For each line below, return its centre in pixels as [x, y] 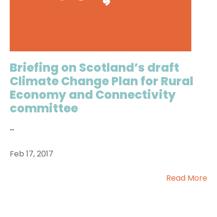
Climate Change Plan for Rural [101, 81]
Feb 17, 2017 [31, 154]
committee [44, 108]
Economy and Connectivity [93, 95]
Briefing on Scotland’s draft [94, 68]
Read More [187, 178]
